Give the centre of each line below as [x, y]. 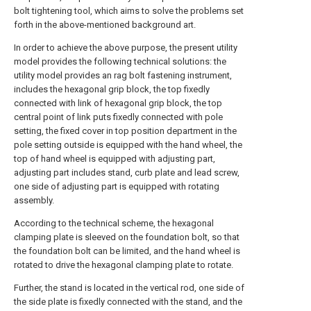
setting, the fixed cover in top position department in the [125, 131]
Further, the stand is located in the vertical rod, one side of [129, 288]
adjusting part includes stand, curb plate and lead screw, [127, 173]
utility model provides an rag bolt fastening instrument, [123, 75]
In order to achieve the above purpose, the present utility [126, 48]
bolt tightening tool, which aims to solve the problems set [129, 11]
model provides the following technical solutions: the [120, 61]
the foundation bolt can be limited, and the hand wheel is [127, 251]
